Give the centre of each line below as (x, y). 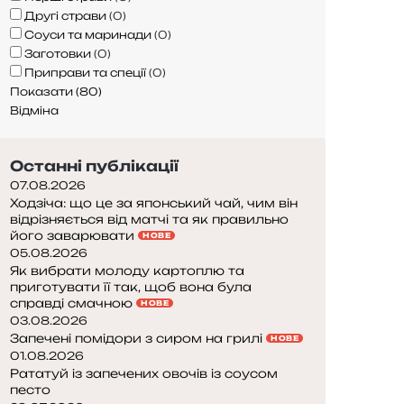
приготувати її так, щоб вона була (131, 286)
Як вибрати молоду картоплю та (127, 270)
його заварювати (74, 235)
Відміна (34, 110)
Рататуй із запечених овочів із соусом (144, 373)
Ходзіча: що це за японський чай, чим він (154, 202)
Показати (43, 91)
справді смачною (73, 303)
